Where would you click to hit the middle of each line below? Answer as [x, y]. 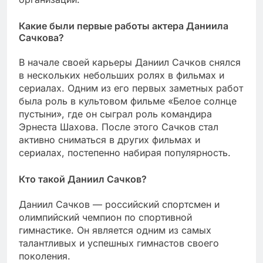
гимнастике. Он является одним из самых [115, 230]
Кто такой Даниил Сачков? [83, 179]
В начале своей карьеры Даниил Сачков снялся [130, 63]
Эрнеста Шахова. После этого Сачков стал [119, 127]
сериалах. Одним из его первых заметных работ [131, 88]
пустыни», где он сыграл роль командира [115, 114]
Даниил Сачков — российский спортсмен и [119, 204]
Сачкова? [41, 38]
